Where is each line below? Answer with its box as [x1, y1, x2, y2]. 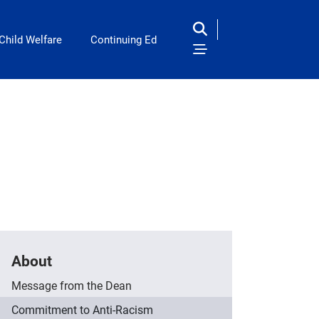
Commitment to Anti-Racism [11, 302, 153, 318]
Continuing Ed [90, 32, 157, 47]
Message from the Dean [11, 278, 132, 293]
